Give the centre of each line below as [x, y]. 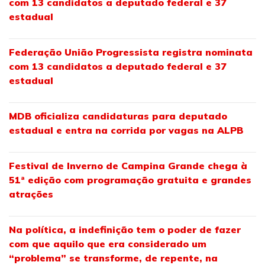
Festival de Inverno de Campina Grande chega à [128, 165]
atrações [31, 194]
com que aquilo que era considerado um [108, 243]
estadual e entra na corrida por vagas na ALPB [126, 130]
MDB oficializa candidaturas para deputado [118, 116]
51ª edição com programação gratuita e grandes [130, 180]
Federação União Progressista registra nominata [131, 52]
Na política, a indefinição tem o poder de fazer [125, 229]
